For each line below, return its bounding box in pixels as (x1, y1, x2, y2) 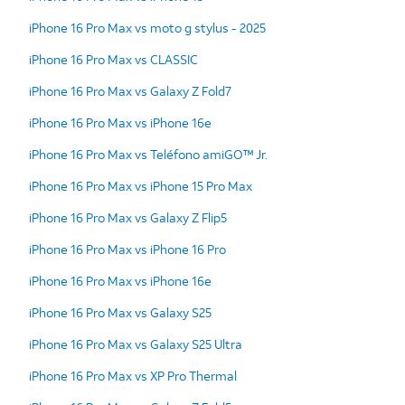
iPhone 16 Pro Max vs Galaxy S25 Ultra (29, 334, 242, 353)
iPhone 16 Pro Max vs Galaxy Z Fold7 (29, 81, 231, 99)
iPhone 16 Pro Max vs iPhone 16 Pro (29, 240, 226, 258)
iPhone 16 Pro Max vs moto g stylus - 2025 (29, 18, 266, 36)
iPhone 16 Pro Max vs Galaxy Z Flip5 (29, 208, 227, 226)
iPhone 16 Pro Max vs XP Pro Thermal (29, 366, 237, 384)
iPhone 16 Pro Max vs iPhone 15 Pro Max (29, 176, 252, 194)
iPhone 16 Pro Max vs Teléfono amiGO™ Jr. (29, 145, 268, 163)
